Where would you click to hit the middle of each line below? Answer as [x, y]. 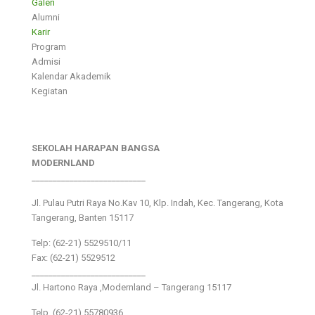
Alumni [46, 17]
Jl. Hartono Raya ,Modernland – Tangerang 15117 [131, 287]
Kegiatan [50, 91]
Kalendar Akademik [71, 76]
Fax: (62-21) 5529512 [73, 257]
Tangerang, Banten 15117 [83, 217]
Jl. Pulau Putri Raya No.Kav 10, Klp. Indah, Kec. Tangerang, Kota [157, 202]
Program [49, 46]
